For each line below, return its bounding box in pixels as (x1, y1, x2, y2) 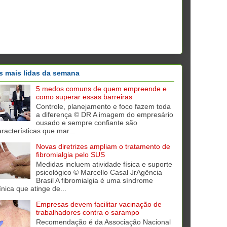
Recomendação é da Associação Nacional (35, 217, 171, 226)
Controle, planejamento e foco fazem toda (35, 102, 171, 111)
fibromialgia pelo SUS (35, 150, 105, 159)
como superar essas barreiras (35, 93, 132, 101)
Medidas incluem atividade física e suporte (35, 160, 172, 169)
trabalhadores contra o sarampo (35, 208, 139, 217)
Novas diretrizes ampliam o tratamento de (35, 142, 170, 151)
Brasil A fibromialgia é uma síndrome (35, 176, 153, 185)
